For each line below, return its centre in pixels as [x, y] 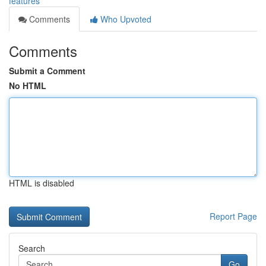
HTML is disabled [42, 183]
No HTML [28, 85]
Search [32, 248]
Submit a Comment [47, 71]
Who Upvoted [125, 19]
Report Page [233, 216]
